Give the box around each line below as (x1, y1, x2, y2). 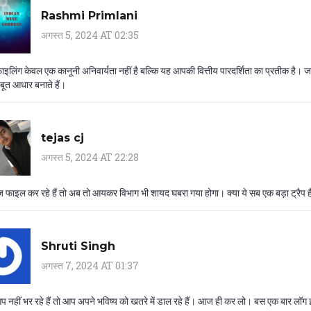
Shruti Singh (41, 239, 115, 253)
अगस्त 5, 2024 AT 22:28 (41, 150, 139, 164)
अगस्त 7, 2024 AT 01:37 (41, 258, 139, 272)
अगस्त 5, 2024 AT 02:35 (41, 28, 139, 42)
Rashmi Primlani (41, 8, 137, 22)
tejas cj (41, 131, 84, 144)
